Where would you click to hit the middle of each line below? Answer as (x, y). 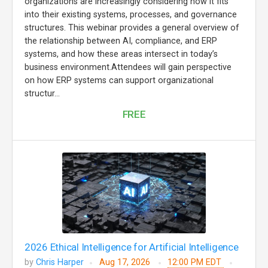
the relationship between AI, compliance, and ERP (121, 41)
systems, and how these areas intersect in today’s (121, 54)
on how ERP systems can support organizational (119, 80)
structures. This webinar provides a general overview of (132, 28)
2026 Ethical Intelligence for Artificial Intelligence (132, 247)
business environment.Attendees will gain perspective (128, 67)
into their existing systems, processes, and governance (131, 15)
